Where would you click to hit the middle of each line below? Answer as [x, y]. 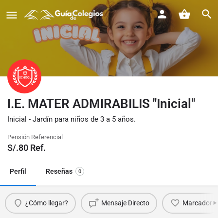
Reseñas [59, 171]
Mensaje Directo [125, 203]
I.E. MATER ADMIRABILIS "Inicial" [101, 103]
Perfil [18, 171]
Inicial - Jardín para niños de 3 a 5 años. [72, 119]
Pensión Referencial [35, 137]
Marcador [197, 203]
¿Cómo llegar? [46, 203]
